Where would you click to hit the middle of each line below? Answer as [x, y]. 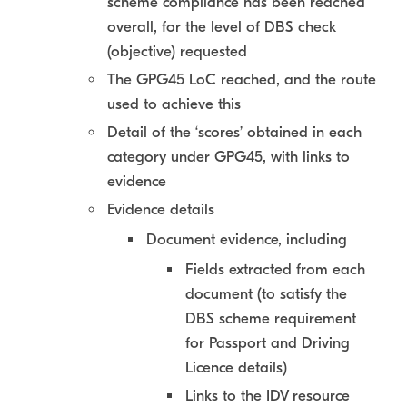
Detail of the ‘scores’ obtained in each [234, 132]
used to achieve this [174, 104]
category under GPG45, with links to [228, 157]
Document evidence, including [247, 239]
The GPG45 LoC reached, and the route [242, 79]
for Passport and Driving [268, 343]
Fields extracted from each [275, 269]
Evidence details [161, 209]
